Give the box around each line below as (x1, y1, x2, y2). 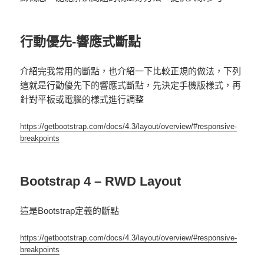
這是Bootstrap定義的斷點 (20, 206, 120, 216)
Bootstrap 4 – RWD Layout (20, 174, 181, 189)
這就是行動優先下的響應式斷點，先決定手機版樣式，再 (20, 80, 242, 91)
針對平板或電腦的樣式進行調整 (20, 94, 144, 105)
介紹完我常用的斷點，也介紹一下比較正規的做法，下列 (20, 66, 242, 77)
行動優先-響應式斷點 (20, 34, 141, 49)
